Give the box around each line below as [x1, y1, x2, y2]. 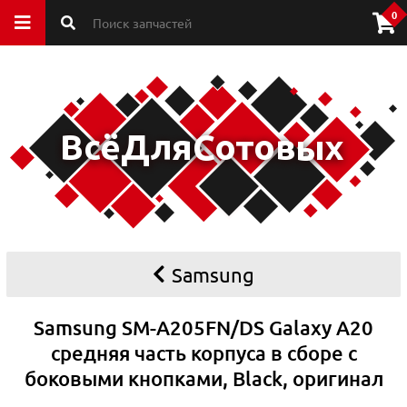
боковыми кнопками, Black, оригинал [24, 366, 383, 391]
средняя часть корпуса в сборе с [50, 341, 357, 365]
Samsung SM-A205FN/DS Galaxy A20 [34, 315, 373, 340]
